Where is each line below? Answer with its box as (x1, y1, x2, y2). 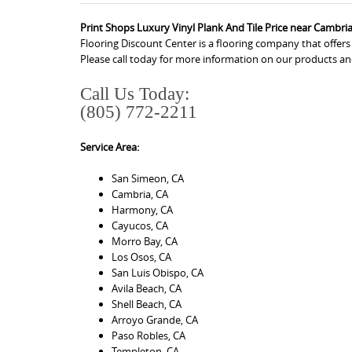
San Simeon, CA (112, 170, 184, 185)
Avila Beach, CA (112, 280, 181, 295)
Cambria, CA (112, 186, 168, 201)
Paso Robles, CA (112, 328, 185, 343)
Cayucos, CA (112, 218, 168, 233)
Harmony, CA (112, 202, 173, 217)
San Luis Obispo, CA (112, 265, 203, 280)
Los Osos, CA (112, 249, 171, 264)
